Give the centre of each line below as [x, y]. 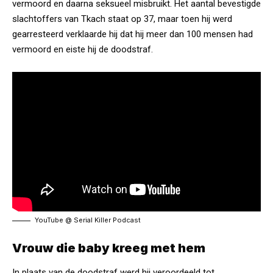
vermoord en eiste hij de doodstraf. [83, 49]
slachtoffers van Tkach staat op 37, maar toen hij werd [122, 19]
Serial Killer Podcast [107, 220]
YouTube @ [54, 220]
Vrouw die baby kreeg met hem [109, 248]
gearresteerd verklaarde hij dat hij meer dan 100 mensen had [133, 34]
